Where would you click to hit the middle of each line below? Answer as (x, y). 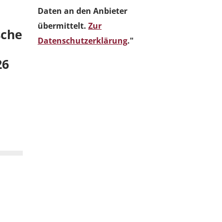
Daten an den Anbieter (83, 11)
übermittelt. (63, 26)
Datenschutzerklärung (83, 40)
